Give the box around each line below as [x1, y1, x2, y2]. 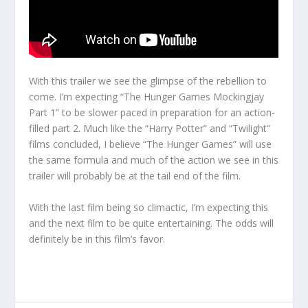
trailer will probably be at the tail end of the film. [29, 169, 241, 183]
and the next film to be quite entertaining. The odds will [29, 216, 274, 230]
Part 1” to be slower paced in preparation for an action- [29, 106, 276, 120]
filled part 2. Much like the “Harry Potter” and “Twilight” [29, 122, 271, 135]
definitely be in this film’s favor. [29, 232, 166, 245]
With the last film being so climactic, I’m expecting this [29, 200, 269, 214]
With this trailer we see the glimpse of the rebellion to [29, 74, 267, 88]
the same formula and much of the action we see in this [29, 153, 279, 167]
